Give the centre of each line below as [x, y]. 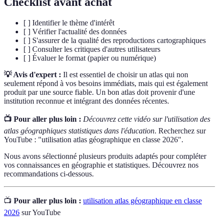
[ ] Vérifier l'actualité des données [75, 32]
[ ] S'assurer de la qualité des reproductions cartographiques [115, 41]
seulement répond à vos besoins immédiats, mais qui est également [106, 84]
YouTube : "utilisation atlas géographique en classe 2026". [94, 140]
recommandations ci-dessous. [49, 174]
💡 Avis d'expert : [33, 75]
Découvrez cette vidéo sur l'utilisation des [147, 119]
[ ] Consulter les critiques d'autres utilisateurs [92, 49]
